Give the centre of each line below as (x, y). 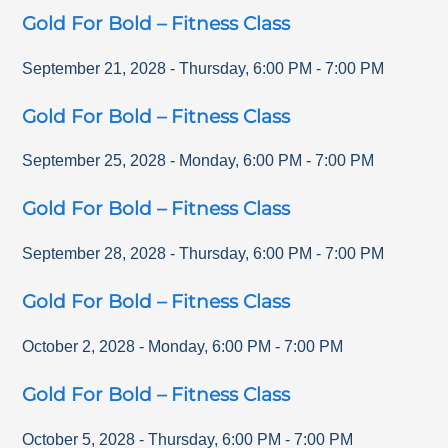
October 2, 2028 (79, 346)
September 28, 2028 (94, 254)
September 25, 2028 (94, 161)
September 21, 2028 (94, 68)
